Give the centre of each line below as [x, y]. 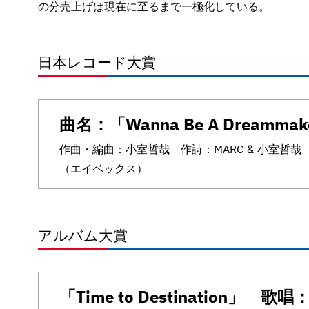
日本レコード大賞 [97, 62]
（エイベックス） [103, 168]
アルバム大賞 [83, 235]
